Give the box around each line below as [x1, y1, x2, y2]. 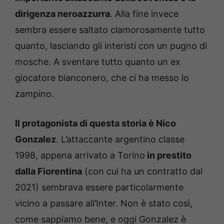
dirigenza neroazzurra [15, 8, 110, 19]
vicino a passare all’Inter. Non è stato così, [15, 198, 192, 209]
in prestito [145, 150, 191, 161]
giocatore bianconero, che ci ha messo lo [15, 72, 189, 83]
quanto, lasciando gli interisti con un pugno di [15, 40, 207, 51]
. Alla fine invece [110, 8, 178, 19]
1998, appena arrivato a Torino [15, 150, 145, 161]
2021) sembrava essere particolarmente [15, 182, 183, 193]
